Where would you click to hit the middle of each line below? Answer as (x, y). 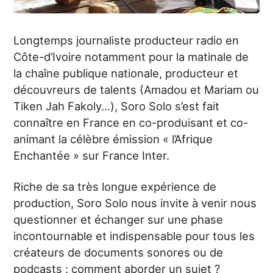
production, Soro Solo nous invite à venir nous (135, 203)
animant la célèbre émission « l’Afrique (113, 139)
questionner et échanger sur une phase (119, 220)
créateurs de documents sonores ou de (119, 253)
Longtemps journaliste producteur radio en (126, 41)
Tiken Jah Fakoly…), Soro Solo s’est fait (117, 106)
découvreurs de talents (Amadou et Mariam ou (136, 90)
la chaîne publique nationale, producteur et (126, 73)
